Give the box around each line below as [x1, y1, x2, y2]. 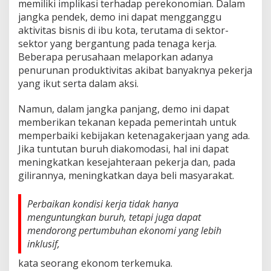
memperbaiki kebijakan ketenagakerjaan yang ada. [18, 128, 250, 142]
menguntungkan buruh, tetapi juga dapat [27, 210, 201, 224]
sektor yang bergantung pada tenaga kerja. [18, 36, 217, 50]
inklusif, [27, 237, 60, 250]
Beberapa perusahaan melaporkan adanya [18, 50, 213, 64]
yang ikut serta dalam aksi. [18, 76, 139, 90]
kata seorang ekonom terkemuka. [18, 256, 172, 270]
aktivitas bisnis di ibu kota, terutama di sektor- [18, 23, 229, 37]
